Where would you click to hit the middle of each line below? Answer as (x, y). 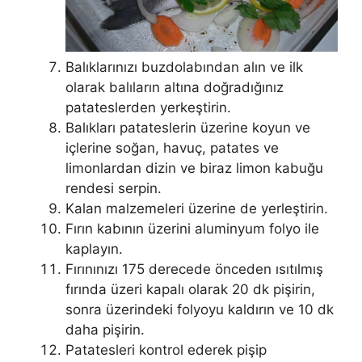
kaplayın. (94, 249)
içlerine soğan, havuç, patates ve (172, 148)
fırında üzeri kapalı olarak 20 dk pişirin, (190, 290)
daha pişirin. (105, 330)
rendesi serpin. (114, 189)
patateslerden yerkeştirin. (148, 108)
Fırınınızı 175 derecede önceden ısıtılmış (194, 269)
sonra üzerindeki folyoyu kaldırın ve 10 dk (200, 310)
